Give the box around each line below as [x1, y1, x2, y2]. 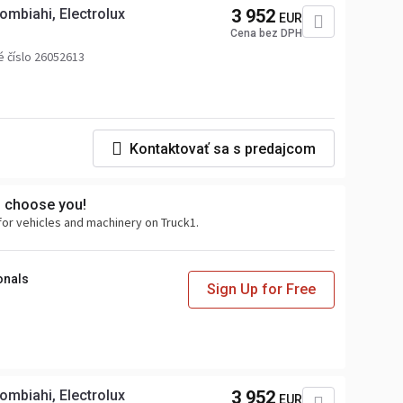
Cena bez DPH [230, 27, 302, 40]
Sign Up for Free [207, 281, 316, 298]
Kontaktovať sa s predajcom [130, 139, 316, 157]
